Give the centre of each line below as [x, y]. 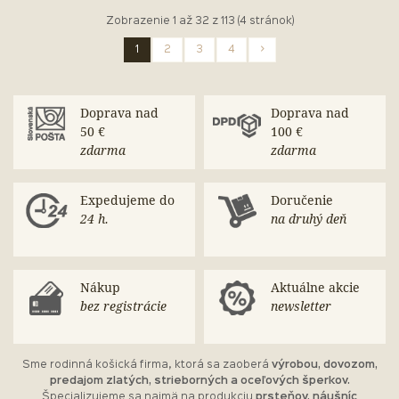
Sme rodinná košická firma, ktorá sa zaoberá [147, 365]
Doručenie [302, 200]
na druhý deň [309, 219]
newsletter [301, 306]
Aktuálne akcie [315, 288]
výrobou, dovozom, [324, 365]
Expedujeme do [127, 200]
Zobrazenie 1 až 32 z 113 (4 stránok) [199, 21]
